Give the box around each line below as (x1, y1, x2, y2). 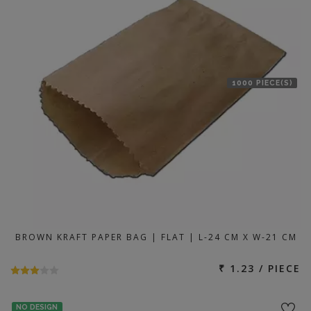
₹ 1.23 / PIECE (219, 262, 301, 275)
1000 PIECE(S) (231, 78, 293, 87)
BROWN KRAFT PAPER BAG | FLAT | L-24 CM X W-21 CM (15, 231, 297, 243)
